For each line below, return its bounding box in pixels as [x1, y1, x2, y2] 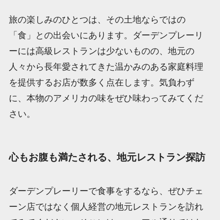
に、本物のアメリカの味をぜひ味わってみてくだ [8, 93, 203, 103]
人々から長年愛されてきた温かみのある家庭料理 [8, 61, 203, 72]
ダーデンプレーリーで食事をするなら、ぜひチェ [8, 186, 203, 196]
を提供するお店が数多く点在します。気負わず [8, 77, 194, 87]
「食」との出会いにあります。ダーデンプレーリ [8, 30, 203, 40]
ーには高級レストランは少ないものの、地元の [8, 46, 194, 56]
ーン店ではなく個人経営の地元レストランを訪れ [8, 202, 203, 212]
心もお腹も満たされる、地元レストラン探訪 [8, 151, 205, 163]
